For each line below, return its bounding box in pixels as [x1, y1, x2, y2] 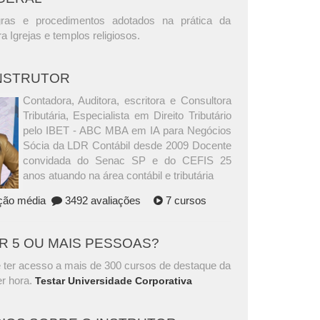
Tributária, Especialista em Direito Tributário [22, 109, 231, 121]
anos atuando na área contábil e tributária [22, 169, 214, 181]
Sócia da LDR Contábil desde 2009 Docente [22, 139, 231, 151]
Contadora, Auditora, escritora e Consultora [22, 94, 231, 106]
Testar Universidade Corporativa [35, 274, 193, 286]
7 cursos [163, 194, 207, 206]
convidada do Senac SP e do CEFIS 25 [22, 154, 231, 166]
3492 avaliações [61, 194, 141, 206]
